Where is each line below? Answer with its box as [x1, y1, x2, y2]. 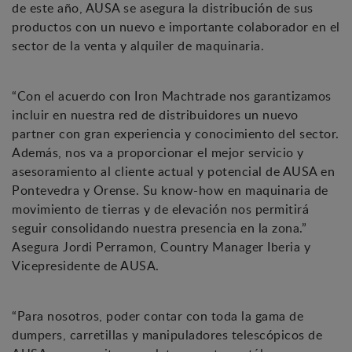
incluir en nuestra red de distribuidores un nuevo [12, 106, 299, 124]
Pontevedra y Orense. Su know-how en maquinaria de [12, 181, 328, 200]
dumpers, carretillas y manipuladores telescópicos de [12, 326, 322, 344]
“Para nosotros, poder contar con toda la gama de [12, 307, 303, 325]
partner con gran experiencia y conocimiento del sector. [12, 125, 339, 143]
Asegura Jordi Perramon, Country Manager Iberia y [12, 238, 310, 256]
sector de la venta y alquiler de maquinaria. [12, 37, 264, 55]
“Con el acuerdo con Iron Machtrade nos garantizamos [12, 87, 332, 105]
